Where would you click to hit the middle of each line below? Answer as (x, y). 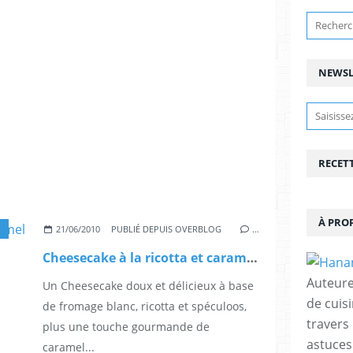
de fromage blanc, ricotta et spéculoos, (145, 306)
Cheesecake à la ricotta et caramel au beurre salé (252, 257)
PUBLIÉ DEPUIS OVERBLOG (167, 229)
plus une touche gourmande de (126, 326)
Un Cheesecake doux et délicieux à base (148, 285)
